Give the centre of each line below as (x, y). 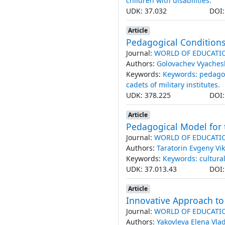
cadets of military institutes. (173, 84)
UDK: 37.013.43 (151, 169)
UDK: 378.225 (148, 95)
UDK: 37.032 (146, 11)
